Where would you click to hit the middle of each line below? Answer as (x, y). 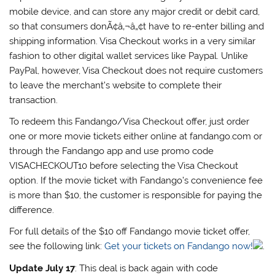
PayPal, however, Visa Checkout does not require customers (136, 70)
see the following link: (57, 246)
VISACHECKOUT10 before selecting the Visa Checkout (124, 165)
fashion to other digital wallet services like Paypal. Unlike (129, 56)
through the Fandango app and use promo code (112, 151)
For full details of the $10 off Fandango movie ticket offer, (130, 232)
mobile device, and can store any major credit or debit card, (135, 11)
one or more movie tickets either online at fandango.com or (136, 136)
